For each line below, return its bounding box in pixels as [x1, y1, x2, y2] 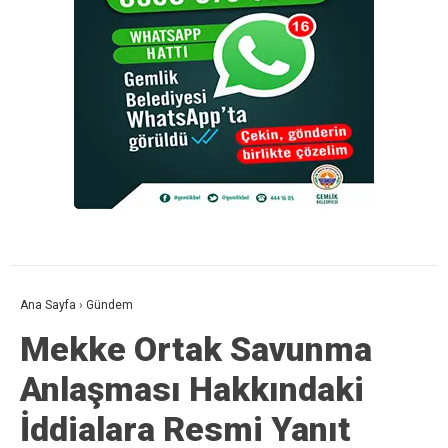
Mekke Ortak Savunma [20, 329, 372, 370]
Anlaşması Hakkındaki [20, 369, 364, 410]
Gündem [86, 298, 133, 313]
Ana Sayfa [20, 298, 76, 313]
